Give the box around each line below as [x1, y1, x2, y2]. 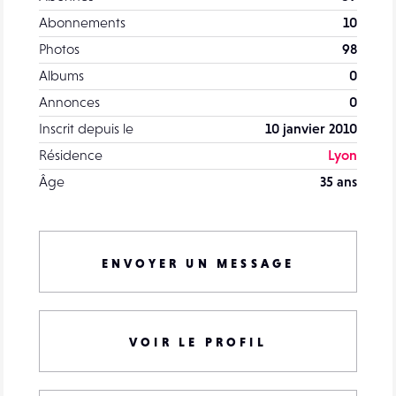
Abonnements [39, 13, 126, 30]
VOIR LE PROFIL [129, 334, 267, 349]
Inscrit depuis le [39, 119, 133, 136]
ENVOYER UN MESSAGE [101, 255, 295, 270]
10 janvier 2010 [265, 119, 357, 136]
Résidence [39, 146, 103, 163]
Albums [39, 66, 84, 83]
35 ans [320, 172, 357, 189]
